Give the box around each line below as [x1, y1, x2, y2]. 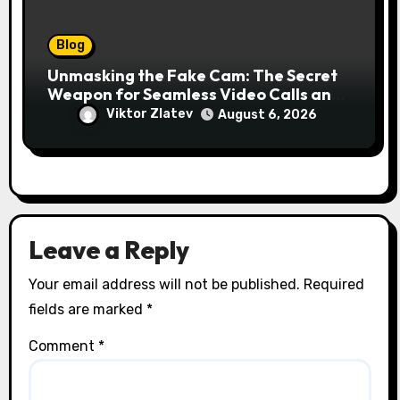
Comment [28, 337, 98, 354]
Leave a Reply [28, 234, 189, 266]
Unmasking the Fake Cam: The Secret [47, 64, 338, 86]
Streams [47, 102, 113, 123]
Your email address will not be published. [28, 275, 300, 293]
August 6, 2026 [218, 106, 317, 122]
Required [303, 275, 364, 293]
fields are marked [28, 300, 146, 318]
